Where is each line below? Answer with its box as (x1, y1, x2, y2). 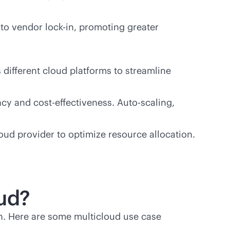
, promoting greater (74, 21, 159, 33)
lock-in (45, 21, 74, 33)
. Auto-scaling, (112, 97, 175, 108)
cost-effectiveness (33, 97, 112, 108)
